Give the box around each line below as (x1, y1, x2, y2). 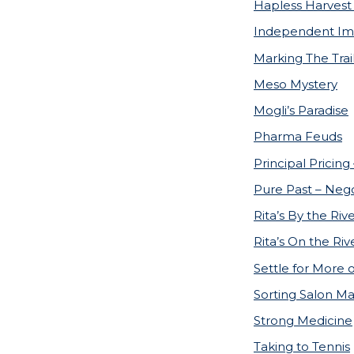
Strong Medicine (254, 313, 352, 329)
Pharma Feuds (254, 129, 342, 145)
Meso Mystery (254, 76, 337, 92)
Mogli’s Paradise (254, 103, 348, 119)
